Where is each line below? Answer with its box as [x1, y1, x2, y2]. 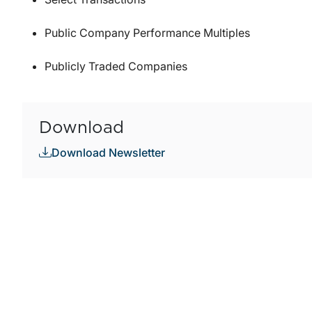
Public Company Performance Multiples [45, 26, 250, 40]
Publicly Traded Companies [45, 59, 187, 74]
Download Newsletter [52, 146, 165, 160]
